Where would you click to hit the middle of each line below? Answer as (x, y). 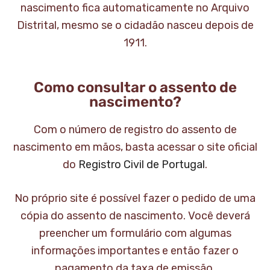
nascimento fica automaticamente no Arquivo (135, 8)
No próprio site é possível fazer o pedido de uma (135, 198)
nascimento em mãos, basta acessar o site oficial (135, 147)
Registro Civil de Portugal (142, 165)
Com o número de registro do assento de (135, 130)
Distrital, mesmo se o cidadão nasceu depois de (135, 25)
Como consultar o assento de (135, 87)
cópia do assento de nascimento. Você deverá (135, 216)
